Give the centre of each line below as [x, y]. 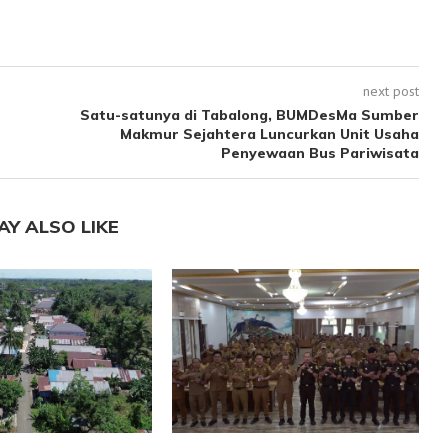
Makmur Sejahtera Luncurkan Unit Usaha [269, 133]
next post [390, 90]
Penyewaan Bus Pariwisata [319, 152]
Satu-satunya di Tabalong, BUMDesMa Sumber [249, 114]
